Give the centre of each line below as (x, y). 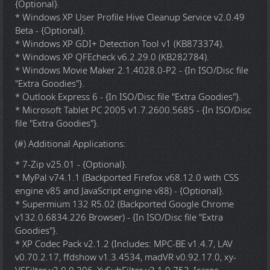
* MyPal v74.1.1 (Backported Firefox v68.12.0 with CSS (127, 178)
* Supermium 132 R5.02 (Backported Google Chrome (124, 204)
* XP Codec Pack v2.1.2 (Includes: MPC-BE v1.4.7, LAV (124, 244)
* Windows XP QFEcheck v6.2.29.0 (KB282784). (112, 57)
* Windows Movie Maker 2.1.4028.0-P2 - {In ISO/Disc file (132, 71)
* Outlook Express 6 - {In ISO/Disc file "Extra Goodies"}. (128, 97)
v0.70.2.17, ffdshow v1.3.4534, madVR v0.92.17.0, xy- (126, 257)
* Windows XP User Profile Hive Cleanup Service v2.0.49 (130, 17)
